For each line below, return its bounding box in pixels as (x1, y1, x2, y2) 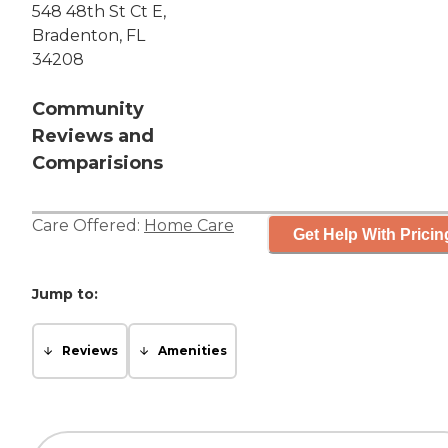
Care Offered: (32, 216, 144, 236)
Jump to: (32, 285, 98, 304)
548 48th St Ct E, (32, 2, 166, 22)
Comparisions (32, 152, 163, 175)
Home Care (144, 216, 234, 236)
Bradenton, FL (32, 26, 145, 46)
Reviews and (32, 125, 154, 148)
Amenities (158, 343, 227, 359)
